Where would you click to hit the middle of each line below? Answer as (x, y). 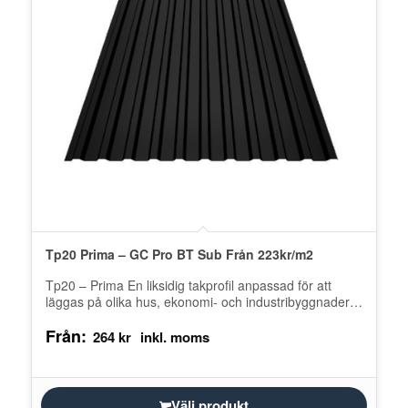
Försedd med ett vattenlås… (127, 318)
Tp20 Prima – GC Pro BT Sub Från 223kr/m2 (179, 255)
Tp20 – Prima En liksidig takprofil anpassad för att (188, 286)
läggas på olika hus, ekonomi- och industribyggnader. (199, 302)
